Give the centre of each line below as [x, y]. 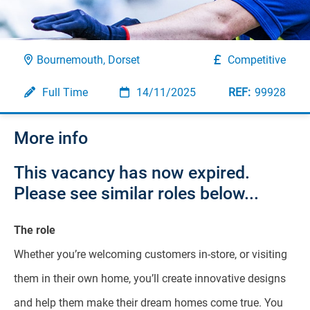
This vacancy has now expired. [132, 173]
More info [51, 138]
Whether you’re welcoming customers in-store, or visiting [151, 254]
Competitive [257, 60]
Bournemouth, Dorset [88, 60]
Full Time [65, 92]
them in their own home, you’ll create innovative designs [150, 279]
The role [35, 230]
